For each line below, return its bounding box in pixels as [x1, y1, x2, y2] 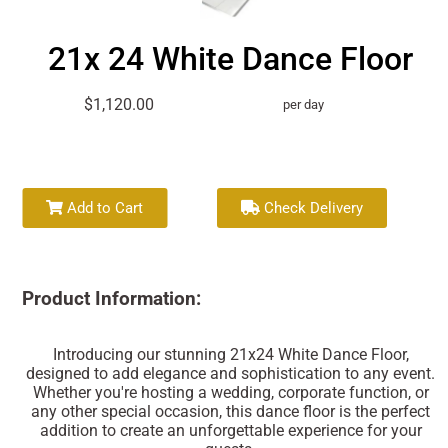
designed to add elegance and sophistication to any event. [26, 363, 436, 383]
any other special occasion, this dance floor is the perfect [31, 401, 431, 421]
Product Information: [22, 287, 202, 310]
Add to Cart [63, 198, 144, 217]
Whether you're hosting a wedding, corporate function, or [32, 382, 429, 402]
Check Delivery [260, 198, 364, 217]
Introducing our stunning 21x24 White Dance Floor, [52, 344, 409, 364]
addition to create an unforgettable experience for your [39, 420, 422, 440]
